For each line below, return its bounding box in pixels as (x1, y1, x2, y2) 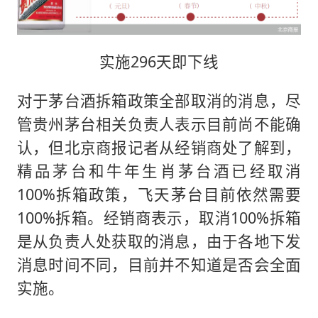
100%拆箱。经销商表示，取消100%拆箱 (16, 207, 302, 228)
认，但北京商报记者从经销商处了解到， (16, 136, 302, 158)
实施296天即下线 (99, 51, 219, 72)
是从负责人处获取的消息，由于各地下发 (16, 230, 302, 251)
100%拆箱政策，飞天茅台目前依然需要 (16, 183, 302, 204)
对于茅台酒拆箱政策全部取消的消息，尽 (16, 89, 302, 111)
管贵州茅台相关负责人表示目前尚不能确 (16, 113, 302, 134)
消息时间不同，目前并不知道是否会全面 (16, 253, 302, 275)
